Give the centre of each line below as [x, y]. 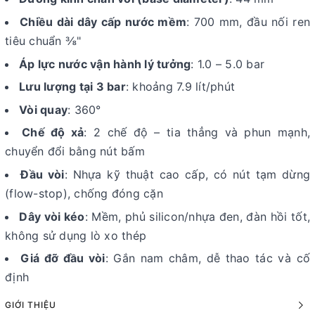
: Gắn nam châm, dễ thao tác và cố [208, 258]
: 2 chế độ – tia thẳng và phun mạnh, [197, 133]
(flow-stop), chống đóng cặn [84, 193]
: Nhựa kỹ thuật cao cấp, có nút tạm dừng [187, 174]
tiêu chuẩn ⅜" [43, 41]
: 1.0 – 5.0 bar [227, 64]
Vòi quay [43, 109]
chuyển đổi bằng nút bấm [75, 152]
